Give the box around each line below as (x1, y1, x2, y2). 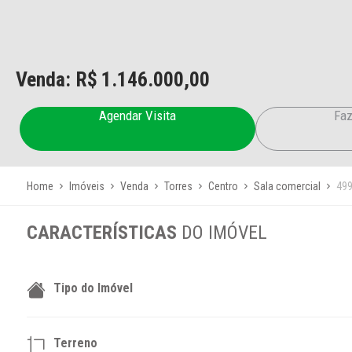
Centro (207, 179, 238, 192)
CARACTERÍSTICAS (26, 222, 181, 244)
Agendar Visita (99, 108, 176, 123)
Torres (163, 179, 192, 192)
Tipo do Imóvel (53, 280, 133, 295)
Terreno (53, 335, 97, 350)
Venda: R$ (16, 68, 97, 91)
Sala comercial (253, 179, 321, 192)
